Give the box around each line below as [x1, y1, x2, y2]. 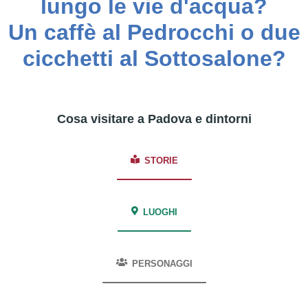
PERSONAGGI [131, 258, 192, 269]
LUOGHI [142, 207, 177, 218]
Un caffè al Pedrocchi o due [8, 20, 300, 45]
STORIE [144, 155, 178, 166]
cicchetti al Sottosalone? [22, 46, 286, 71]
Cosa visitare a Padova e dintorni [56, 112, 252, 126]
